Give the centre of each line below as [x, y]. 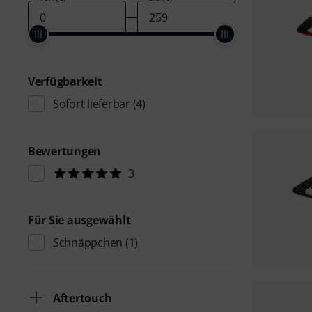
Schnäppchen [88, 242]
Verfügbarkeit [65, 81]
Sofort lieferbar [92, 104]
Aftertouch [83, 298]
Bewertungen [65, 151]
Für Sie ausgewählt [79, 220]
